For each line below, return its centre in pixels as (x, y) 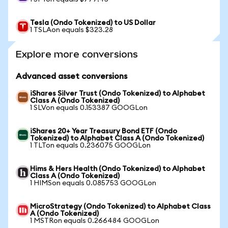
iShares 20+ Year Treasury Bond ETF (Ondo (104, 131)
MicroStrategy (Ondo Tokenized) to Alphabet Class (120, 207)
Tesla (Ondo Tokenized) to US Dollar (93, 23)
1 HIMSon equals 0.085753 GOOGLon (93, 183)
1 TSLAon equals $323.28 (72, 30)
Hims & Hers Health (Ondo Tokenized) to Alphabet (118, 169)
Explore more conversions (77, 54)
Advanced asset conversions (72, 76)
